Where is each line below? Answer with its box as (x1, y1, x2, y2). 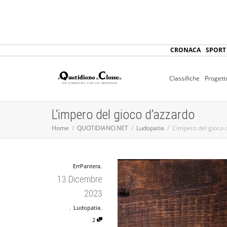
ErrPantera (73, 162, 100, 170)
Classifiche (169, 74, 200, 83)
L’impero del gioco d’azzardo (52, 107, 195, 122)
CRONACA (170, 46, 201, 54)
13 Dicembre (57, 174, 102, 184)
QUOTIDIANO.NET (77, 124, 128, 132)
